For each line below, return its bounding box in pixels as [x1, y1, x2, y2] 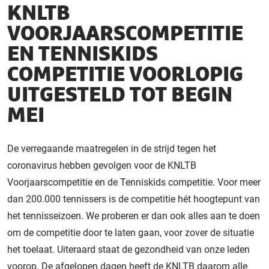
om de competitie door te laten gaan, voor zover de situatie [7, 226, 254, 238]
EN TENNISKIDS [7, 44, 158, 65]
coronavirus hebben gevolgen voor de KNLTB [7, 159, 196, 171]
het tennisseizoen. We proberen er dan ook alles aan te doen [7, 210, 260, 222]
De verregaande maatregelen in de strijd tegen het [7, 142, 216, 154]
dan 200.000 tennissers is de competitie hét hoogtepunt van [7, 193, 260, 205]
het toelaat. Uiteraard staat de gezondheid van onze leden [7, 243, 250, 255]
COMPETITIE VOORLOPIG [7, 64, 243, 85]
